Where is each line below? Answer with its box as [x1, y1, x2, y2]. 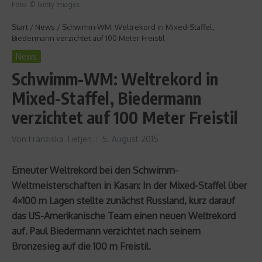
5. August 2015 [102, 133, 158, 144]
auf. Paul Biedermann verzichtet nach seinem [12, 225, 201, 237]
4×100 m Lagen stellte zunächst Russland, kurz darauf [12, 194, 235, 206]
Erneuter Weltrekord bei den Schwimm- [12, 164, 178, 176]
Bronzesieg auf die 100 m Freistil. [12, 240, 151, 252]
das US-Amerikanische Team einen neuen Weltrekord [12, 209, 236, 222]
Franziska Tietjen [29, 133, 92, 144]
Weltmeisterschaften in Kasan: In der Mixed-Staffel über [12, 179, 247, 191]
